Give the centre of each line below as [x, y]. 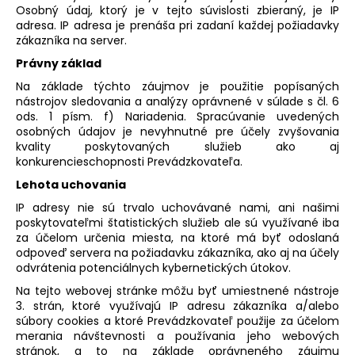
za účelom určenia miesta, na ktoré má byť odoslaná [177, 237]
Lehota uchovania [71, 184]
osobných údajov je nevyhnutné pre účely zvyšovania [177, 131]
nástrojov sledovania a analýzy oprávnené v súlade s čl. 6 [177, 101]
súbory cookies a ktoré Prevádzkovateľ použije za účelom [177, 321]
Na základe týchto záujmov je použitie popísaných [177, 86]
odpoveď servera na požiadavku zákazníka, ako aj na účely [177, 252]
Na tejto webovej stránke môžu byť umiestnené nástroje [177, 290]
